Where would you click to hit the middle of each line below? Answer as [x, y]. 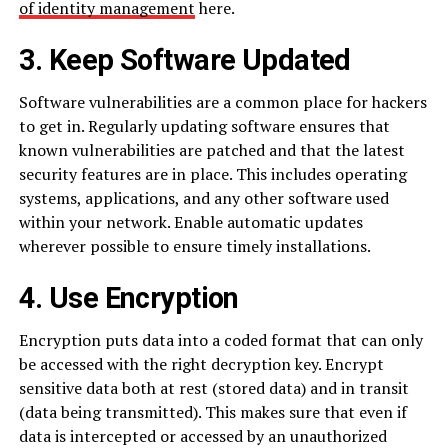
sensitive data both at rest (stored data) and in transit [213, 388]
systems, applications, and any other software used [203, 198]
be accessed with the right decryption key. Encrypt [201, 364]
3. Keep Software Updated [184, 60]
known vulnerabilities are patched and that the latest [211, 150]
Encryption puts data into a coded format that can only [220, 340]
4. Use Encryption [128, 298]
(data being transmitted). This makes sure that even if [212, 412]
